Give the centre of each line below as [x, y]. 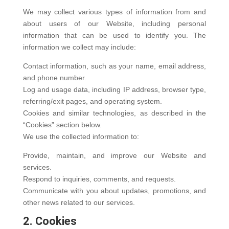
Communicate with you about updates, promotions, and [114, 191]
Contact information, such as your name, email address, [114, 66]
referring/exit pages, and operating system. [92, 101]
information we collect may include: [79, 47]
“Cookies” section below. [62, 125]
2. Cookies [50, 221]
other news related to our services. [79, 202]
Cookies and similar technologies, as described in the [114, 113]
